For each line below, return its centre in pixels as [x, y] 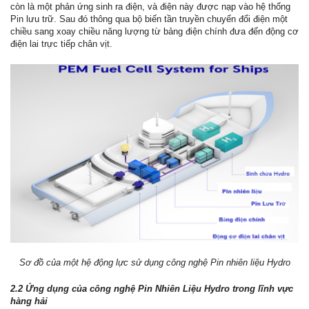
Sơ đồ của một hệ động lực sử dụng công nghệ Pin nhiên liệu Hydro [154, 263]
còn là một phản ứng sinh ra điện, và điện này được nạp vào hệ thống [150, 7]
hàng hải [29, 301]
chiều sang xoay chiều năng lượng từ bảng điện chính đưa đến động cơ [154, 31]
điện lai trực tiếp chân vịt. [61, 44]
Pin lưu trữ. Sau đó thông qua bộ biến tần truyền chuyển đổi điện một [149, 19]
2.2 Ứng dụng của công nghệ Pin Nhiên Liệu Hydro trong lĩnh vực [152, 289]
